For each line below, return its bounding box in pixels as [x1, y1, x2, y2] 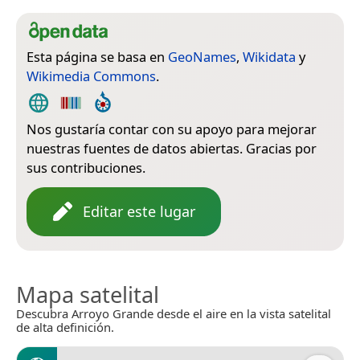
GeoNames [168, 47, 236, 66]
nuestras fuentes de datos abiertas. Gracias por [27, 138, 317, 157]
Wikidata [243, 47, 296, 66]
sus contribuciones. [27, 157, 145, 177]
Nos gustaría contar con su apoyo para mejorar [27, 119, 317, 138]
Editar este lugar [83, 201, 195, 221]
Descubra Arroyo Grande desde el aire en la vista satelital [16, 305, 331, 321]
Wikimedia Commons [27, 66, 156, 85]
